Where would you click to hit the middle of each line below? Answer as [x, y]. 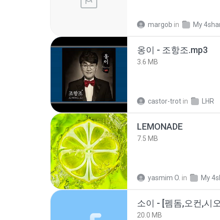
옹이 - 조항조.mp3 [172, 50]
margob [160, 25]
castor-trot [165, 101]
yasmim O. [164, 178]
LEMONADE [160, 126]
